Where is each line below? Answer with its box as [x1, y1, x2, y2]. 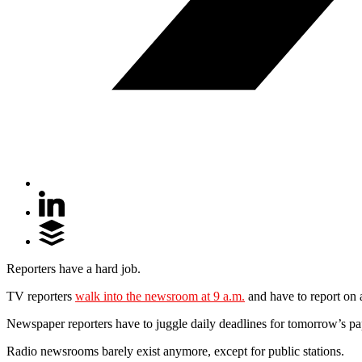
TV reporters [6, 288, 75, 303]
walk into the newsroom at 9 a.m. [75, 288, 245, 303]
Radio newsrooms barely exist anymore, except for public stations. [6, 343, 344, 358]
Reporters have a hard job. [6, 261, 141, 276]
